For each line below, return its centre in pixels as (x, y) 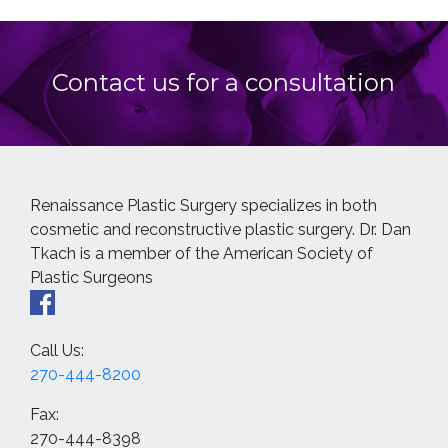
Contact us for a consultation (224, 82)
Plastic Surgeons (91, 277)
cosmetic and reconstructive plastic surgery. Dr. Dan (220, 229)
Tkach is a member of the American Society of (201, 253)
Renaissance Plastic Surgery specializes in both (203, 205)
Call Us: (57, 351)
